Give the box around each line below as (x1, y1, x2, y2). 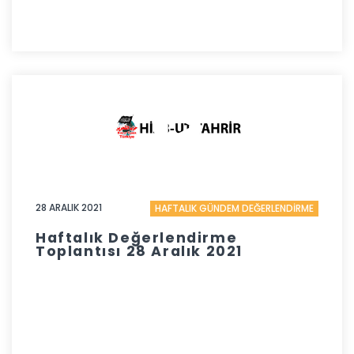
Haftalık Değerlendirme (36, 228, 238, 248)
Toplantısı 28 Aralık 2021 (36, 242, 243, 262)
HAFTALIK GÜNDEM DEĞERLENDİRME (155, 201, 314, 215)
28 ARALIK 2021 (36, 200, 102, 214)
